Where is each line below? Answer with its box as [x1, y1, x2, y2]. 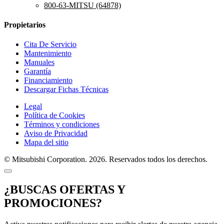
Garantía [24, 67, 51, 76]
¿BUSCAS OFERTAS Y [4, 183, 125, 196]
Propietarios [4, 20, 45, 29]
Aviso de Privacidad [24, 129, 87, 138]
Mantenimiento [24, 49, 71, 58]
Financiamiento [24, 76, 72, 85]
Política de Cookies [24, 111, 85, 120]
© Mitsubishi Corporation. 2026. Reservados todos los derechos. [4, 155, 207, 164]
